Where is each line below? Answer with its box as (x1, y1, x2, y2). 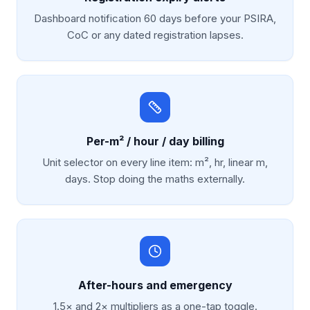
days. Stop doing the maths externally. (65, 172, 245, 185)
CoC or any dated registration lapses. (66, 28, 244, 42)
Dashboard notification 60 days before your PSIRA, (34, 12, 276, 25)
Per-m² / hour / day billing (86, 134, 224, 148)
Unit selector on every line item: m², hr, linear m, (42, 156, 268, 169)
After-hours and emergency (77, 278, 232, 292)
